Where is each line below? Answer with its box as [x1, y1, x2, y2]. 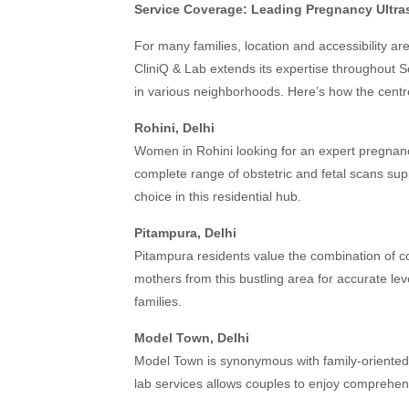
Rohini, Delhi [134, 121, 215, 135]
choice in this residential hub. [134, 189, 301, 204]
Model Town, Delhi [134, 330, 249, 345]
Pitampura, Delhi [134, 225, 236, 240]
